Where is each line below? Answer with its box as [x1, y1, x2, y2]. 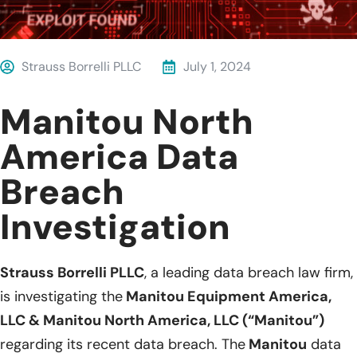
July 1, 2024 [183, 57, 251, 75]
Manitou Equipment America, [123, 286, 331, 306]
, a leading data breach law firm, [144, 262, 353, 282]
